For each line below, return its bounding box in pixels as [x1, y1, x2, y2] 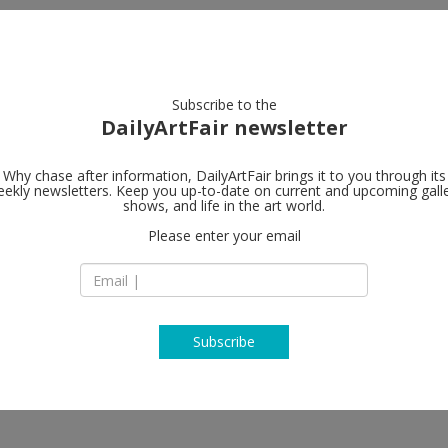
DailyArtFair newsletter [100, 114, 348, 141]
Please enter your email [147, 226, 301, 245]
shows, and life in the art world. [123, 196, 325, 215]
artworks [76, 28, 127, 45]
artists [12, 28, 57, 45]
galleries [155, 28, 204, 45]
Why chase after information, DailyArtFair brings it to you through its [2, 166, 446, 185]
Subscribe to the [171, 95, 277, 114]
